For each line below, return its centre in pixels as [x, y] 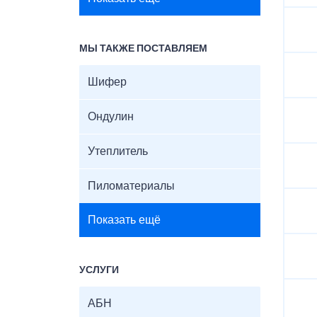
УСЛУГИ [99, 270]
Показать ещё [124, 220]
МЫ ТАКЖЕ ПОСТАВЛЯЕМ [143, 49]
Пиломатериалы [131, 186]
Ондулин [111, 117]
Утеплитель [118, 151]
